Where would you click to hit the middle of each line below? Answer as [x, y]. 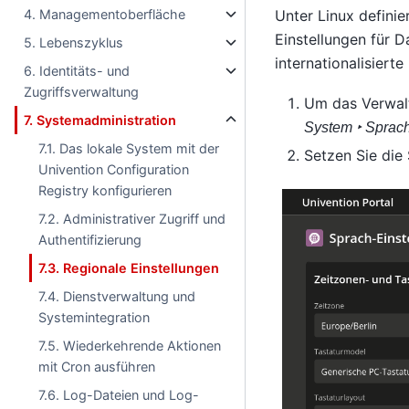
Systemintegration [94, 317]
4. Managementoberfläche [105, 14]
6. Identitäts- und [77, 71]
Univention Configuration [114, 169]
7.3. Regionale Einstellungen [129, 268]
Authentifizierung [90, 240]
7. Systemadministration [100, 120]
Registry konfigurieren [105, 190]
